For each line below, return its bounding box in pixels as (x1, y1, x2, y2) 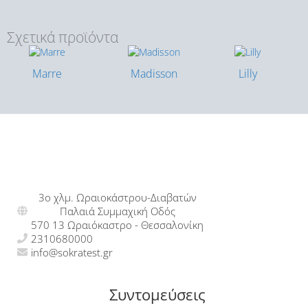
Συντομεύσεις (109, 283, 206, 305)
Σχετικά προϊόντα (7, 27, 118, 47)
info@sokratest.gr (31, 245, 113, 259)
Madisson (131, 65, 177, 81)
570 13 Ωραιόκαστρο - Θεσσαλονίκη (31, 217, 203, 232)
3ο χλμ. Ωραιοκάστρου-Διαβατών (38, 190, 197, 204)
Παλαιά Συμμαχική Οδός (59, 203, 175, 218)
